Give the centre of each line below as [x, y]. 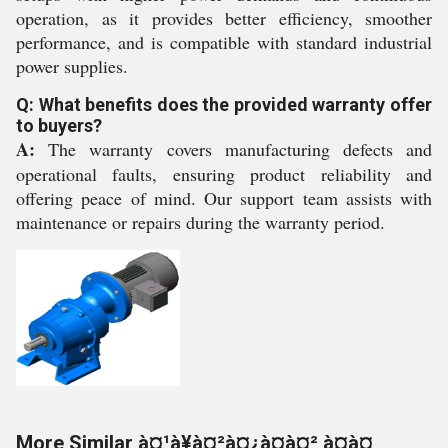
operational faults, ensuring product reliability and [224, 174]
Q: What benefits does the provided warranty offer [224, 104]
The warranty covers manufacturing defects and [233, 149]
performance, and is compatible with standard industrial [224, 42]
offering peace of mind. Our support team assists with [224, 198]
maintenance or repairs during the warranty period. [200, 222]
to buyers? [59, 125]
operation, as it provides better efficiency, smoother [224, 18]
